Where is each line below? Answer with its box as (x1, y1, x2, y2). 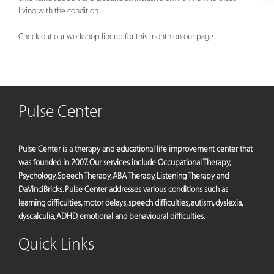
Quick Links (18, 235, 94, 254)
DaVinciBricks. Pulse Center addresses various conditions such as (18, 185, 228, 194)
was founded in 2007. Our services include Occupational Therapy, (18, 158, 230, 167)
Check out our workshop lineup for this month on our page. (18, 32, 215, 41)
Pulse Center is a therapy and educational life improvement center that (18, 144, 253, 154)
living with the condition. (18, 6, 100, 15)
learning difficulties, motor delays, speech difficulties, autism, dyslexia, (18, 198, 242, 207)
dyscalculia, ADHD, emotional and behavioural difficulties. (18, 212, 205, 221)
